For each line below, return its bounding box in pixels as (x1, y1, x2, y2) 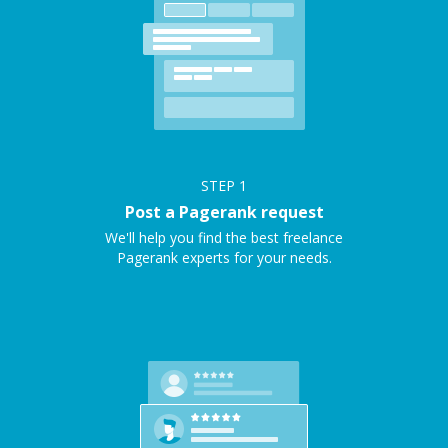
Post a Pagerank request (124, 201, 324, 223)
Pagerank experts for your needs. (116, 248, 332, 267)
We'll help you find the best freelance (105, 228, 343, 247)
